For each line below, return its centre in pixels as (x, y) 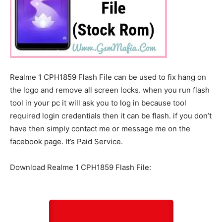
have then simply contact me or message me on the (100, 129)
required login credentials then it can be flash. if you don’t (111, 116)
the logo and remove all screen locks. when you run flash (110, 90)
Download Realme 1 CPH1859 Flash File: (81, 167)
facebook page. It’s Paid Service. (66, 141)
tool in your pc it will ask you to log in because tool (98, 103)
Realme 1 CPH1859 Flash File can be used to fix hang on (108, 77)
